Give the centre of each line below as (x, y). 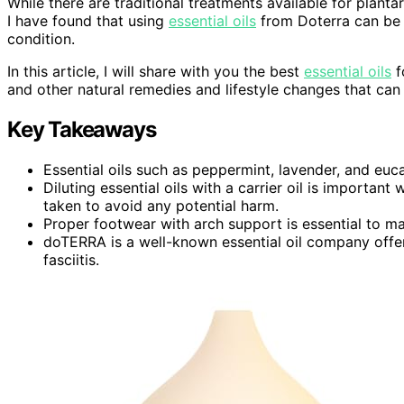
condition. (41, 38)
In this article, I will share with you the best (156, 71)
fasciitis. (71, 259)
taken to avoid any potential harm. (161, 205)
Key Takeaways (82, 129)
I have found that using (88, 20)
